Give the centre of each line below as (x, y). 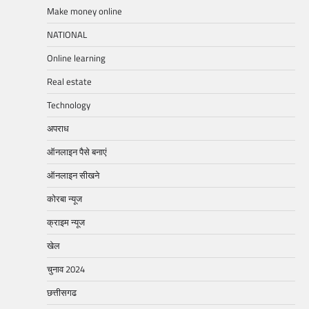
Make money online (84, 11)
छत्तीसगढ (62, 293)
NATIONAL (67, 35)
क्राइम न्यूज (66, 222)
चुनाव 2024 (66, 269)
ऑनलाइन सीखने (73, 176)
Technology (69, 105)
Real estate (69, 82)
